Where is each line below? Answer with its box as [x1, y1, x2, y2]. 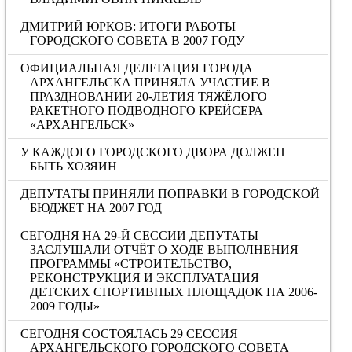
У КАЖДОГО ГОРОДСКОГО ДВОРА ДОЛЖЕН [20, 145, 286, 159]
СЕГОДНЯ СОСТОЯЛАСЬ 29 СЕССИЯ [20, 327, 239, 340]
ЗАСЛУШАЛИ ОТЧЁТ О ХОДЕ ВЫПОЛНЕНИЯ [29, 243, 299, 256]
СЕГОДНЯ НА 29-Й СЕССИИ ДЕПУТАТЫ [20, 229, 259, 242]
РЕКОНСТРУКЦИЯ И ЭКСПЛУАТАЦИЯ [29, 271, 259, 284]
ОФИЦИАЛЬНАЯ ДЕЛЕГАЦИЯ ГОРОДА [20, 61, 254, 75]
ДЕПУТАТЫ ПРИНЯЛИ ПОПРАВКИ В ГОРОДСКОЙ [20, 187, 321, 200]
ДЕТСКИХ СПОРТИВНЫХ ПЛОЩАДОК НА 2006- [29, 285, 317, 299]
